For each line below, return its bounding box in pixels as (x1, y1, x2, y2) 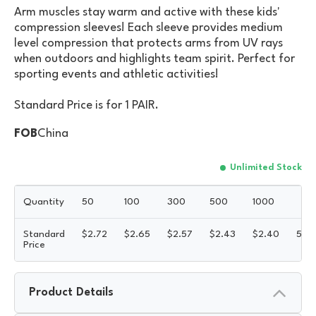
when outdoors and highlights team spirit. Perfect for (14, 52, 295, 65)
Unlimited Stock (230, 162, 302, 172)
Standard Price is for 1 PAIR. (14, 99, 159, 111)
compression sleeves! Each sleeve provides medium (14, 21, 283, 34)
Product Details (29, 286, 114, 298)
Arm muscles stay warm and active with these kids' (14, 6, 280, 18)
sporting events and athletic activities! (14, 68, 219, 80)
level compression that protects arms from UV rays (14, 37, 283, 49)
